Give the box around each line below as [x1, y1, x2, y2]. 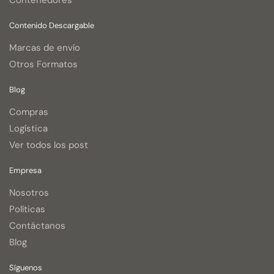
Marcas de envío [9, 42, 80, 54]
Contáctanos [9, 220, 65, 232]
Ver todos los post [9, 139, 88, 152]
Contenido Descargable [9, 20, 94, 31]
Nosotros [9, 187, 49, 199]
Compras [9, 106, 48, 119]
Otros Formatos [9, 58, 78, 71]
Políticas [9, 203, 45, 216]
